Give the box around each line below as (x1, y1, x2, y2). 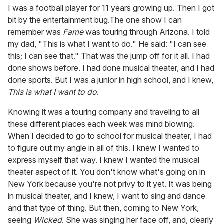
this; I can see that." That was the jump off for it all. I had (8, 51, 210, 61)
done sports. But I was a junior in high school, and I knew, (8, 75, 213, 85)
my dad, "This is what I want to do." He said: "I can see (8, 39, 206, 49)
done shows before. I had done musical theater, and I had (8, 63, 214, 73)
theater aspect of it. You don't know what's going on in (8, 167, 205, 177)
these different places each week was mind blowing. (8, 119, 195, 129)
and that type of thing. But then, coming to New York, (8, 203, 199, 213)
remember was (8, 27, 63, 37)
